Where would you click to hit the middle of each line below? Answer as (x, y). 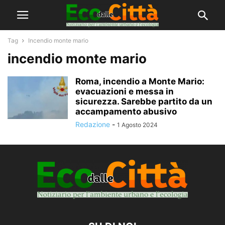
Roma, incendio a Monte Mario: (140, 81)
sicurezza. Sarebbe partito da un (144, 101)
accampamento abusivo (126, 111)
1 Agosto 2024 (137, 125)
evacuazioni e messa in (125, 91)
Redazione (93, 124)
